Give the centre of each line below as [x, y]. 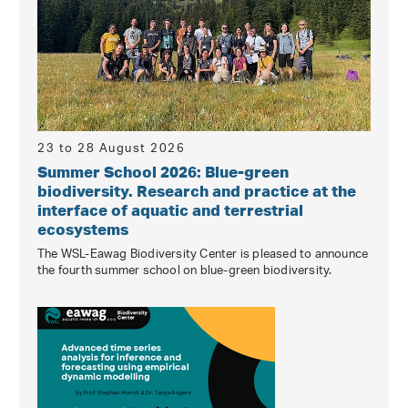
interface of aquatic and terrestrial [170, 209]
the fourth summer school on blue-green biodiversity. [185, 270]
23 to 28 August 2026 [111, 148]
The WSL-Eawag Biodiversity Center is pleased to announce [203, 254]
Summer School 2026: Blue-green [163, 171]
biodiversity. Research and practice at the [197, 190]
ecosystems [83, 229]
